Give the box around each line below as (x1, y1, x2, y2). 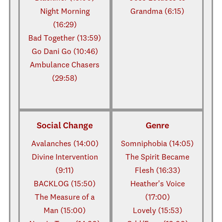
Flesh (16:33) (134, 167, 180, 175)
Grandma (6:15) (130, 8, 184, 16)
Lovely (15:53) (132, 207, 182, 215)
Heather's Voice (130, 180, 185, 188)
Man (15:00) (44, 207, 86, 215)
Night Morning (40, 8, 90, 16)
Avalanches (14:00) (31, 140, 99, 148)
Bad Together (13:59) (28, 35, 101, 43)
